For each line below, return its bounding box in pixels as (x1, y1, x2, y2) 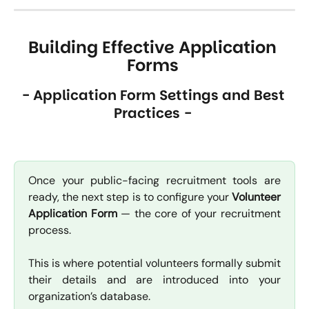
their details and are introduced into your (28, 272, 281, 287)
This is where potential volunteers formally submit (28, 255, 281, 270)
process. (28, 222, 71, 237)
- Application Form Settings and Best (21, 86, 288, 106)
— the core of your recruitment (117, 206, 281, 221)
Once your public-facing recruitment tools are (28, 172, 281, 188)
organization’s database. (28, 288, 150, 303)
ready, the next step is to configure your (28, 189, 232, 204)
